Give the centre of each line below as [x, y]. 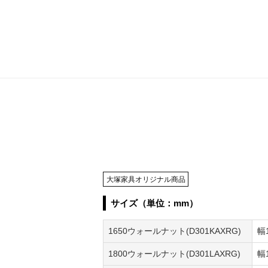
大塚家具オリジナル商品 [146, 179]
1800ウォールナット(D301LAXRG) [174, 254]
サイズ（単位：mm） [154, 203]
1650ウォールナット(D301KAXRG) [174, 231]
